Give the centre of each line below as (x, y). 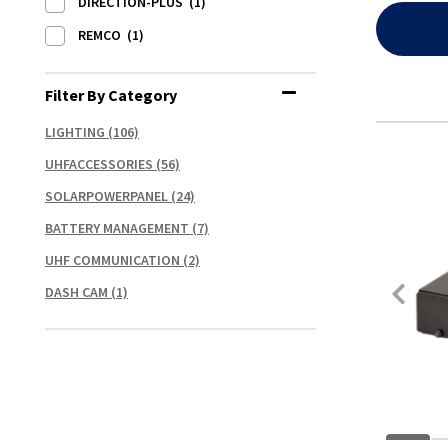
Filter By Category (111, 95)
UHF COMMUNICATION (112, 260)
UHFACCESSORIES (99, 164)
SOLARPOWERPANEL (106, 196)
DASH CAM (76, 292)
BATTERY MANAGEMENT (117, 228)
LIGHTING (75, 132)
